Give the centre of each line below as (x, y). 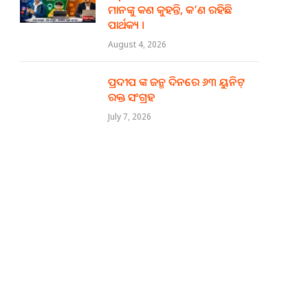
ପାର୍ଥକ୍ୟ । (126, 25)
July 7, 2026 (130, 117)
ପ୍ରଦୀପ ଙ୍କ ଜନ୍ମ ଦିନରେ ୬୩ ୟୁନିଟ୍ (176, 82)
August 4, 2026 (137, 44)
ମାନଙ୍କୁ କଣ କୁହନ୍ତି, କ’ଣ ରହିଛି (170, 10)
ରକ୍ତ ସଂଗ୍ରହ (131, 97)
